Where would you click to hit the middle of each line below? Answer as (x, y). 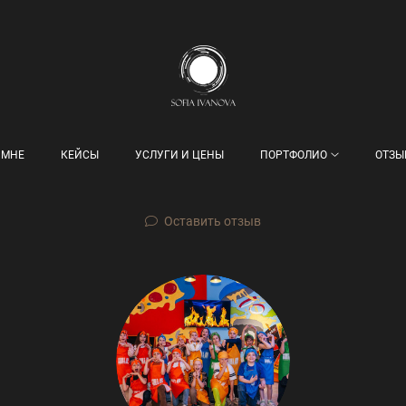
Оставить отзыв (213, 221)
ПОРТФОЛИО (294, 155)
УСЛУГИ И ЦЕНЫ (180, 155)
